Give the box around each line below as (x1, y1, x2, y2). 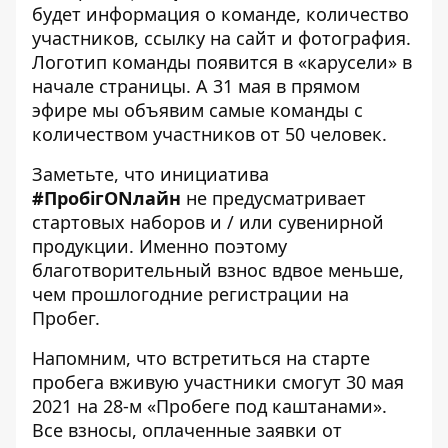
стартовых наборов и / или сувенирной (32, 209, 384, 234)
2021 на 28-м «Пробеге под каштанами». (32, 393, 387, 418)
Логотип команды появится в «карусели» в (32, 49, 412, 74)
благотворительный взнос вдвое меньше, (32, 257, 404, 282)
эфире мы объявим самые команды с (32, 97, 363, 122)
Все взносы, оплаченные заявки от (32, 417, 342, 442)
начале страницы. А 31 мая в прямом (32, 73, 360, 98)
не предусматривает (181, 185, 366, 210)
